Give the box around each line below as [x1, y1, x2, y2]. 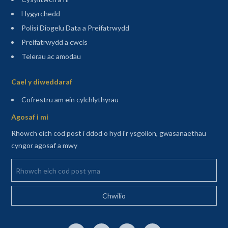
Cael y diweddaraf [11, 77, 72, 87]
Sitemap [10, 64, 37, 73]
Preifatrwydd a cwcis [21, 37, 88, 46]
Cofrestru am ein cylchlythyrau [21, 95, 119, 104]
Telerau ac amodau [21, 51, 81, 61]
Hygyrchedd [21, 9, 60, 18]
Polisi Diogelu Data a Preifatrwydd [21, 23, 129, 32]
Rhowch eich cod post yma [8, 157, 93, 166]
